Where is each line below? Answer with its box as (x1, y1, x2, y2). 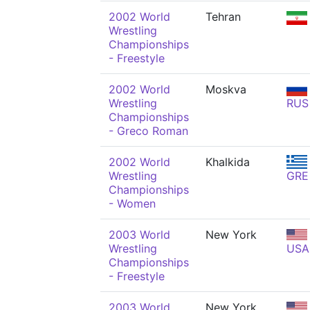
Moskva (206, 82, 246, 96)
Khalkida (206, 155, 250, 169)
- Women (109, 197, 156, 210)
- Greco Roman (109, 124, 188, 138)
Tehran (206, 10, 241, 24)
